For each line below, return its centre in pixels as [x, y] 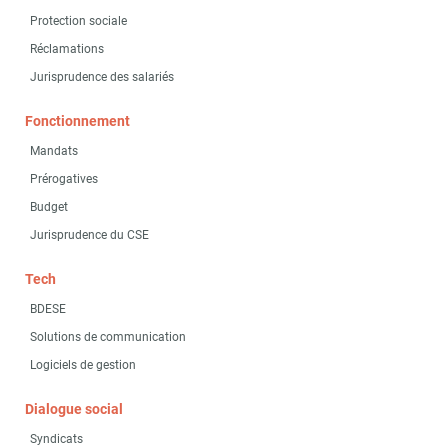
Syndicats [56, 439]
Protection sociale [78, 21]
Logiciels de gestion [83, 365]
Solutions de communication [108, 337]
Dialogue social [74, 409]
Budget [49, 207]
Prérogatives [64, 179]
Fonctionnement [77, 121]
